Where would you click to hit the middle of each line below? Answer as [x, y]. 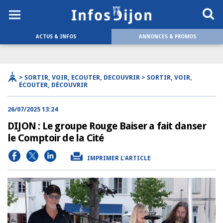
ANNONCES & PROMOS [167, 37]
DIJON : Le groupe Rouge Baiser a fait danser [107, 126]
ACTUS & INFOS [56, 37]
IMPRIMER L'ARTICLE [119, 158]
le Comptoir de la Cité [56, 138]
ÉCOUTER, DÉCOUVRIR [53, 85]
